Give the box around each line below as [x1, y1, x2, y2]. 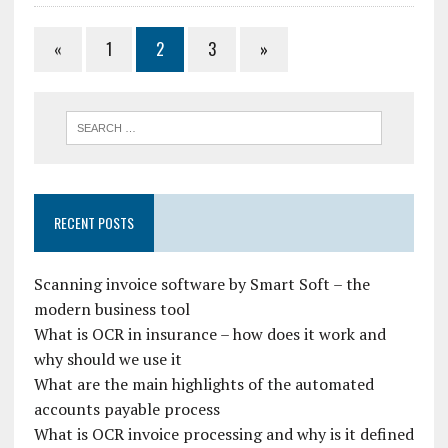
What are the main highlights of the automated [33, 372, 374, 395]
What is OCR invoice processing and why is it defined [33, 422, 414, 445]
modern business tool [33, 297, 190, 320]
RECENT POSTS [53, 211, 134, 233]
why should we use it [33, 347, 182, 370]
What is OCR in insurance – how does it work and [33, 322, 386, 345]
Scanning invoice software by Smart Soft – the [33, 272, 370, 295]
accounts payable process [33, 397, 220, 420]
